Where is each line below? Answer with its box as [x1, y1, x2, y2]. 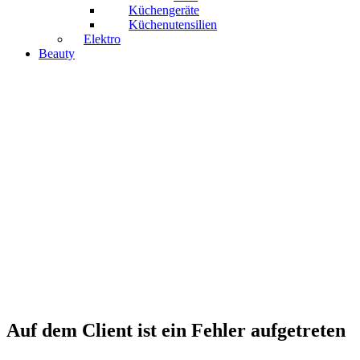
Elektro [84, 32, 121, 47]
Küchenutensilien [129, 18, 217, 32]
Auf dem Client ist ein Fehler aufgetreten [6, 319, 346, 341]
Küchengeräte [129, 3, 199, 18]
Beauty [39, 47, 75, 61]
